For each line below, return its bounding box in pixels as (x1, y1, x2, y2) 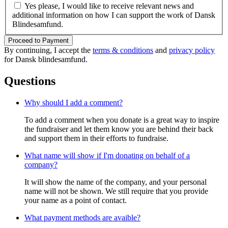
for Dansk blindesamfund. (4, 55, 88, 64)
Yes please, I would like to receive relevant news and (22, 2, 194, 11)
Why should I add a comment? (24, 98, 123, 107)
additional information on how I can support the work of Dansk (12, 11, 215, 20)
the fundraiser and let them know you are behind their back (24, 125, 213, 134)
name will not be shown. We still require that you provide (24, 187, 208, 196)
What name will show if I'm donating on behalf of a (24, 151, 190, 160)
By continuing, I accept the (4, 46, 93, 55)
